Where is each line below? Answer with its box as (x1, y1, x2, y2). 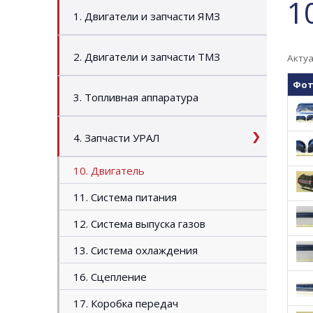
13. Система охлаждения (73, 243, 198, 257)
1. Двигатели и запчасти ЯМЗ (73, 9, 220, 23)
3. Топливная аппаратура (73, 90, 198, 104)
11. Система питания (73, 190, 177, 204)
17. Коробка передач (73, 296, 178, 310)
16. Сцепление (73, 270, 147, 284)
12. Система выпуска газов (73, 217, 205, 231)
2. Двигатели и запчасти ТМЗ (73, 50, 220, 64)
